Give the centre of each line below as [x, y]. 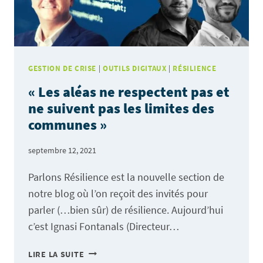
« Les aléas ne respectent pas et [129, 92]
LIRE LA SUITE [56, 254]
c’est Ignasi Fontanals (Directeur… [104, 226]
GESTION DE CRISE [63, 68]
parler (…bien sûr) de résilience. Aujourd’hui [126, 210]
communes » [68, 125]
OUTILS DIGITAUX [134, 68]
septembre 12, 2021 [62, 150]
